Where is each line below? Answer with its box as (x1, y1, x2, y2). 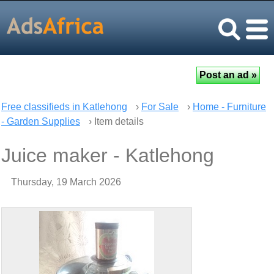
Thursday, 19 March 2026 (11, 177, 121, 187)
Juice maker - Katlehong (1, 144, 214, 166)
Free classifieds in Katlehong (1, 102, 127, 112)
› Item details (86, 116, 144, 127)
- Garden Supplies (1, 116, 80, 127)
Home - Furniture (193, 102, 266, 112)
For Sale (141, 102, 179, 112)
